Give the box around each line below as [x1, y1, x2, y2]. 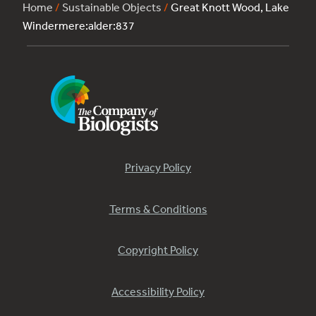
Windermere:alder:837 [23, 18, 135, 33]
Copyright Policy [118, 243, 198, 257]
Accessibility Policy [111, 284, 205, 298]
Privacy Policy [125, 160, 191, 175]
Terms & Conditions [109, 201, 207, 216]
